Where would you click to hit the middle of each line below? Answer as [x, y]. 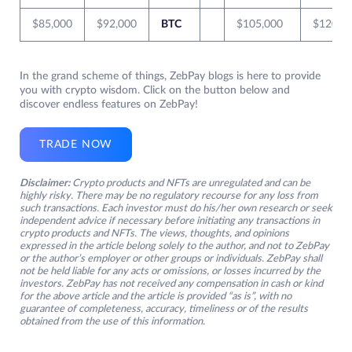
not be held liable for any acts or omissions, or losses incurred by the [170, 271]
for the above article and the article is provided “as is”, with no [156, 296]
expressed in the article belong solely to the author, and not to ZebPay [174, 246]
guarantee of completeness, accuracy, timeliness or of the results [164, 309]
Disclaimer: [45, 183]
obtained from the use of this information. [112, 321]
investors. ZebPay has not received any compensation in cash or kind [171, 284]
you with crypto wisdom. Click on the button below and [155, 90]
